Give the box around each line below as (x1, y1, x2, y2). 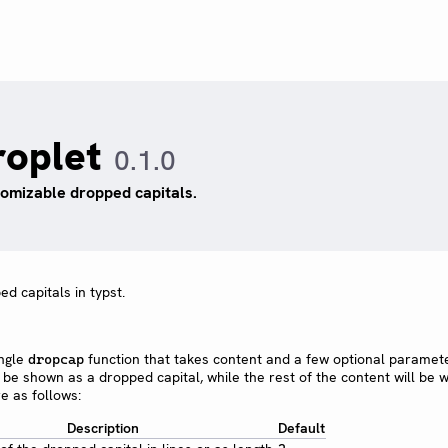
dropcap (28, 351, 84, 367)
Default (278, 419, 325, 437)
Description (66, 419, 139, 437)
